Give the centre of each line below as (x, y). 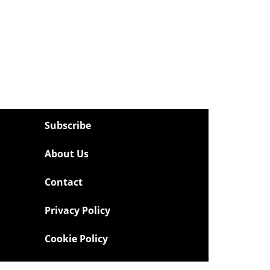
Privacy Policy (78, 210)
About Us (67, 153)
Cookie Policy (77, 238)
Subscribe (68, 125)
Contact (64, 182)
